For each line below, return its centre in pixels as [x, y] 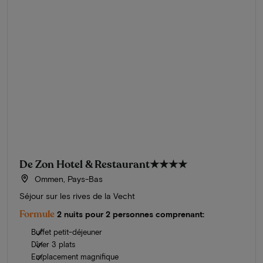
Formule [37, 214]
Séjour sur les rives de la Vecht [77, 195]
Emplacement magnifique [75, 256]
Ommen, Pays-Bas [67, 178]
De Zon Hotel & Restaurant [85, 164]
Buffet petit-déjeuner [67, 232]
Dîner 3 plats [53, 244]
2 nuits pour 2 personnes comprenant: [131, 214]
